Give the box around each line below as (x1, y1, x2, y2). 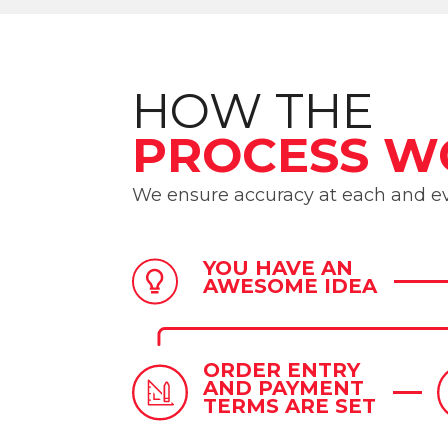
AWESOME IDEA (203, 274, 377, 299)
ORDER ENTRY (203, 358, 360, 383)
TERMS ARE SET (203, 394, 376, 419)
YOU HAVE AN (203, 256, 353, 281)
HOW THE (132, 81, 374, 140)
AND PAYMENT (203, 376, 364, 401)
